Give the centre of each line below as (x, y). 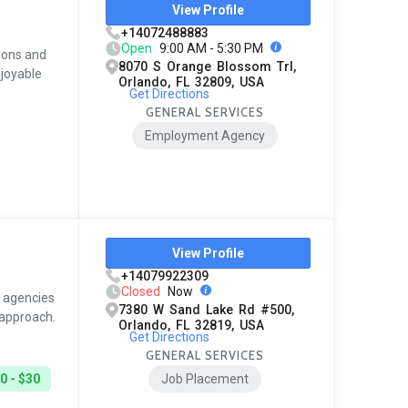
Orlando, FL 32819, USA (192, 326)
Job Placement (205, 379)
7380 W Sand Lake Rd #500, (207, 310)
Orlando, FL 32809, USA (192, 82)
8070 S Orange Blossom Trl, (208, 67)
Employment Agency (205, 136)
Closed (141, 292)
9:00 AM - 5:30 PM (212, 49)
